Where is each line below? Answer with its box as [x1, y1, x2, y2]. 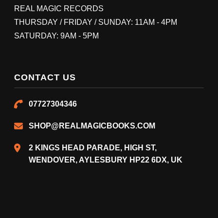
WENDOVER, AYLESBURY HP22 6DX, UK [29, 156, 182, 164]
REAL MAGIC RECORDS [14, 4, 104, 13]
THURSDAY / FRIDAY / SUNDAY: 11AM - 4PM [14, 18, 177, 26]
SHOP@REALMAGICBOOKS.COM [29, 122, 155, 130]
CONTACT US [14, 73, 76, 82]
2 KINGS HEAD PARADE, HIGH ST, [29, 144, 157, 152]
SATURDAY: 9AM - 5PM [14, 32, 99, 40]
